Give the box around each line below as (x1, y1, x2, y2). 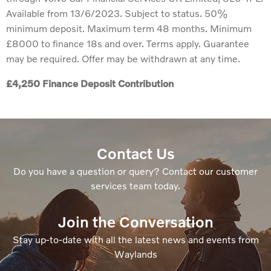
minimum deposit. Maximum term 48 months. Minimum (6, 22, 252, 34)
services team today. (91, 180, 180, 192)
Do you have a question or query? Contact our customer (13, 165, 258, 177)
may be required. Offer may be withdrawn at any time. (6, 53, 240, 65)
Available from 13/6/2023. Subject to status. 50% (6, 7, 228, 19)
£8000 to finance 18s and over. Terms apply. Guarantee (6, 38, 249, 50)
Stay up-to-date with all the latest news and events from (12, 233, 259, 246)
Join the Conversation (57, 212, 214, 231)
